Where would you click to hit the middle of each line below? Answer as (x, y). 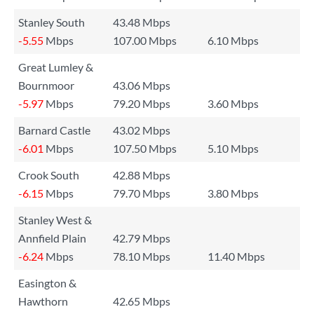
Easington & (47, 283)
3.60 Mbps (233, 103)
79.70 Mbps (142, 193)
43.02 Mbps (142, 130)
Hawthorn (43, 301)
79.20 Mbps (142, 103)
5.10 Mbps (233, 148)
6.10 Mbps (233, 40)
